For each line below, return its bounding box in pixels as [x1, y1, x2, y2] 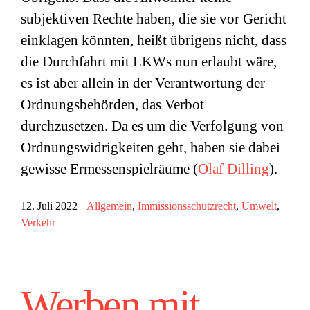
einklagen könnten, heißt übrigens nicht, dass [21, 32, 286, 48]
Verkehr [21, 217, 55, 228]
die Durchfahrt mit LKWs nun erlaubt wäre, [21, 53, 277, 70]
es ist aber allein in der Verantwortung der [21, 75, 265, 91]
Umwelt [241, 200, 277, 212]
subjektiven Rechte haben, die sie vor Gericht [21, 10, 286, 27]
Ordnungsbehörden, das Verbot [21, 96, 204, 113]
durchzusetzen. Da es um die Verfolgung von [21, 118, 284, 134]
